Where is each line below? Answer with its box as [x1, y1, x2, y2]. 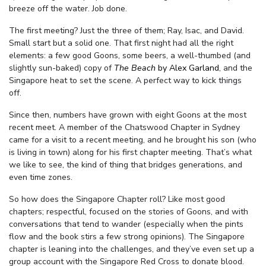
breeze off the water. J [9, 3, 94, 15]
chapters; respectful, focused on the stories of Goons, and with [9, 206, 248, 218]
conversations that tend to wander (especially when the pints [9, 218, 243, 230]
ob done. [94, 3, 127, 15]
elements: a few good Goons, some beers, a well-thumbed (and [9, 50, 251, 62]
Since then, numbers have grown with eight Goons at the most [9, 109, 246, 121]
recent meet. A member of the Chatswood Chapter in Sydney [9, 122, 240, 134]
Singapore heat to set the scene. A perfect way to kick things [9, 75, 242, 87]
